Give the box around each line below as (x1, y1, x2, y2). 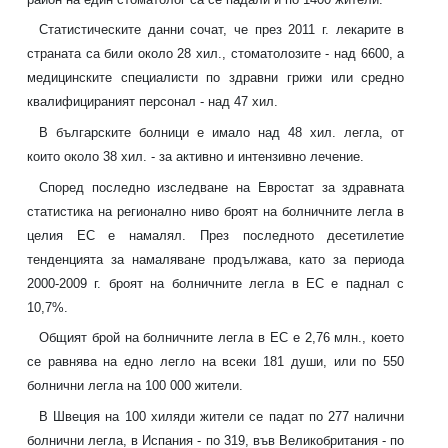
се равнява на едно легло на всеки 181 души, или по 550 (27, 354, 405, 370)
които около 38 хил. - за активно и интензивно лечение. (27, 149, 364, 165)
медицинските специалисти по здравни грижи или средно (27, 70, 405, 86)
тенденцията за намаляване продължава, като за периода (27, 251, 405, 267)
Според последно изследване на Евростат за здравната (39, 179, 405, 195)
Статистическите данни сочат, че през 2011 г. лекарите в (39, 22, 405, 38)
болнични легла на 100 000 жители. (27, 378, 243, 394)
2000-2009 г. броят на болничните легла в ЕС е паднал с (27, 275, 405, 291)
